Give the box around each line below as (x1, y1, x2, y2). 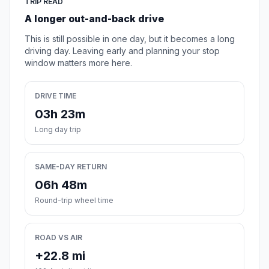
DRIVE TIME (35, 91, 76, 100)
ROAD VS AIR (35, 232, 82, 242)
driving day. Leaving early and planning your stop (25, 45, 220, 56)
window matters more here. (25, 57, 132, 68)
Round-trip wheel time (35, 195, 113, 205)
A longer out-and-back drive (25, 12, 164, 25)
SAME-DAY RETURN (35, 162, 107, 171)
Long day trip (35, 124, 81, 134)
